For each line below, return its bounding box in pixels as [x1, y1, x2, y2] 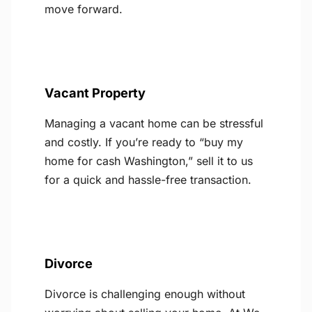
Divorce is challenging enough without [45, 287, 245, 302]
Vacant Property [45, 85, 146, 101]
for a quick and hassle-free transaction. [45, 173, 251, 187]
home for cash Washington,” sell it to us [45, 154, 253, 169]
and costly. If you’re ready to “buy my [45, 135, 243, 150]
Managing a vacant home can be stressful [45, 116, 263, 131]
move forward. [45, 2, 123, 17]
